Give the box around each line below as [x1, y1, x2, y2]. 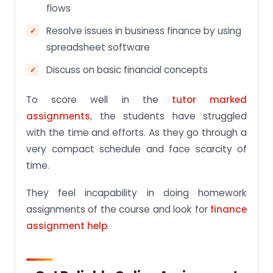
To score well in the [26, 93, 172, 106]
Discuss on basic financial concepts [46, 63, 208, 76]
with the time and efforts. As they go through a [26, 126, 247, 139]
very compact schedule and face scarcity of [26, 143, 247, 155]
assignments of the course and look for [26, 203, 210, 216]
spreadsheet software [46, 41, 150, 54]
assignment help [26, 219, 107, 232]
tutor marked [171, 93, 247, 106]
